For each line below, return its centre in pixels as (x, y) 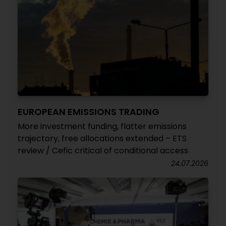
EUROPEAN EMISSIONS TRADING (89, 112)
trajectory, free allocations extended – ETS (102, 138)
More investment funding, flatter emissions (102, 126)
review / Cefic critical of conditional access (103, 151)
